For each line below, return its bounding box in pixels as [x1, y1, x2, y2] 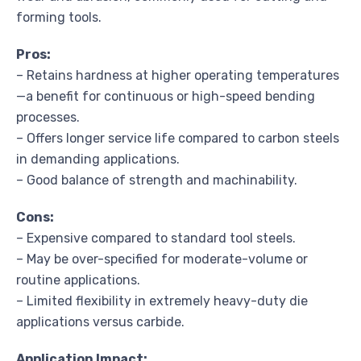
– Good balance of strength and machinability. [16, 172, 297, 188]
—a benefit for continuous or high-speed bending [16, 88, 315, 104]
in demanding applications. [16, 151, 180, 167]
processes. [16, 109, 80, 125]
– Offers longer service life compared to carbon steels [16, 130, 339, 146]
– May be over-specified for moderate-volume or [16, 251, 308, 267]
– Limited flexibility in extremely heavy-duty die [16, 293, 308, 309]
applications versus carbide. [16, 313, 185, 330]
